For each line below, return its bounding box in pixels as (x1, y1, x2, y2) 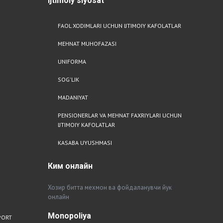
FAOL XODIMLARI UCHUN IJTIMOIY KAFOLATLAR (58, 22, 181, 29)
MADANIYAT (58, 94, 88, 101)
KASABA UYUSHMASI (58, 139, 112, 146)
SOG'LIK (58, 76, 79, 83)
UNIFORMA (58, 58, 86, 65)
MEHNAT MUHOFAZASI (58, 40, 116, 47)
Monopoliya (48, 211, 91, 221)
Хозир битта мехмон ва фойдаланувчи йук (48, 183, 172, 192)
